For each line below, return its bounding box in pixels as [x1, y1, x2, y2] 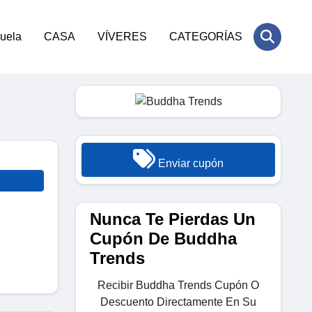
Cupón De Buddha [90, 228, 237, 248]
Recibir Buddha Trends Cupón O [97, 279, 259, 291]
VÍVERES [97, 31, 147, 42]
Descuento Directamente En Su [100, 295, 256, 308]
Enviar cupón [155, 157, 224, 169]
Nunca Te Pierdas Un [90, 209, 256, 228]
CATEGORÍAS [169, 31, 242, 42]
